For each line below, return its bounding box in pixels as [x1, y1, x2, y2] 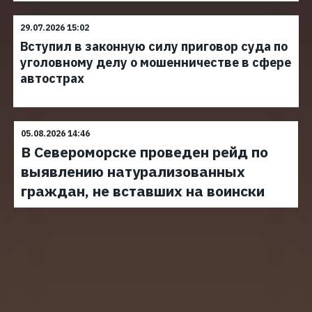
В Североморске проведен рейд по [21, 142, 268, 162]
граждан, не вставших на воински [21, 181, 265, 201]
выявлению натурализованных [21, 162, 245, 181]
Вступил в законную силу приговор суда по [20, 38, 288, 54]
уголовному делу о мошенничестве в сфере [20, 54, 291, 70]
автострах [20, 70, 84, 86]
